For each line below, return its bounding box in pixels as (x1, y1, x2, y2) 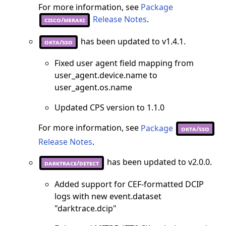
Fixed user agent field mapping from (54, 58, 194, 69)
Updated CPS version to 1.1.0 (54, 102, 164, 114)
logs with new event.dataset (54, 190, 161, 202)
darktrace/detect (44, 158, 99, 167)
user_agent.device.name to (54, 70, 157, 81)
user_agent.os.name (54, 82, 132, 93)
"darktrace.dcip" (54, 202, 117, 214)
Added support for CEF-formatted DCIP (54, 178, 204, 190)
